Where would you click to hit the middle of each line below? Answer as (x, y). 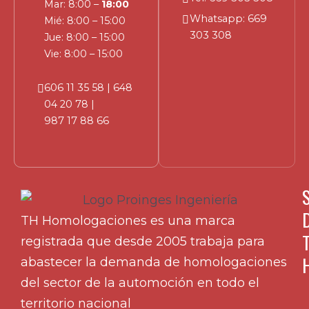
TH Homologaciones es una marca (128, 220)
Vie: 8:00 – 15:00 (84, 54)
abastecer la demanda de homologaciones (154, 262)
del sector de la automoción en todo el (140, 282)
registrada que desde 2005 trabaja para (143, 241)
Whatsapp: (218, 19)
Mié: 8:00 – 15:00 (85, 21)
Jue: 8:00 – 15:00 (85, 38)
